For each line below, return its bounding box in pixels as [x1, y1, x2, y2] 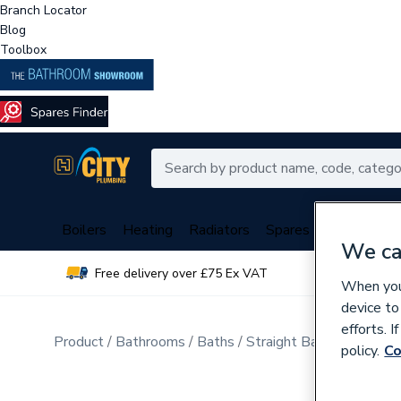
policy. [341, 341, 380, 361]
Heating [123, 220, 173, 240]
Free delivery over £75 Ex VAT [95, 264, 268, 282]
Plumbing [326, 220, 385, 240]
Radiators [189, 220, 250, 240]
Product [54, 332, 104, 352]
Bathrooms [115, 332, 185, 352]
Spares [266, 220, 310, 240]
